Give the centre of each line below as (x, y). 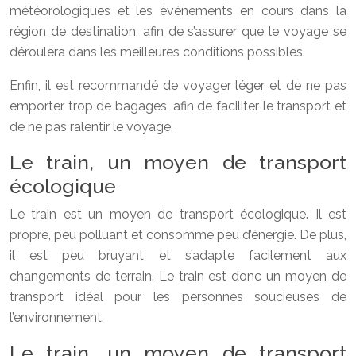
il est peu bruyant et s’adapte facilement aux (178, 255)
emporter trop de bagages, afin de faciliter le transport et (178, 106)
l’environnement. (57, 317)
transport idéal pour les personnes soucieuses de (178, 296)
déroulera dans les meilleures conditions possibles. (157, 52)
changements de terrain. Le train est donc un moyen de (178, 276)
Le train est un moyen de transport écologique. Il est (178, 214)
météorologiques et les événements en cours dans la (178, 10)
